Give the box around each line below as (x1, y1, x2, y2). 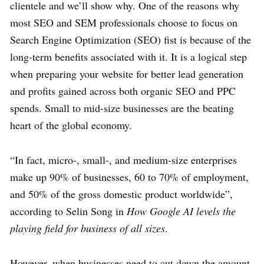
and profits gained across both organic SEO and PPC (10, 84, 236, 98)
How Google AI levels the (127, 204, 236, 219)
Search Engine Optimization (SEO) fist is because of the (10, 32, 251, 47)
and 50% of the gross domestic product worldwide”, (10, 187, 233, 202)
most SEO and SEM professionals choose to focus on (10, 15, 237, 30)
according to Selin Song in (10, 204, 127, 219)
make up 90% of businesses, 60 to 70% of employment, (10, 170, 249, 184)
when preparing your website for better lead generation (10, 67, 243, 81)
